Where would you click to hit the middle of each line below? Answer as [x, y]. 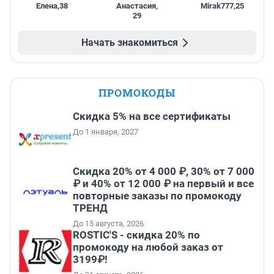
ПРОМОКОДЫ [137, 92]
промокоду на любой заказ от [148, 247]
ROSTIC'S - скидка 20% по [136, 235]
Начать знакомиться [130, 42]
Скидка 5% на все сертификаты [152, 116]
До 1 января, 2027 [106, 131]
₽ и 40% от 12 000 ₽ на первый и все [163, 183]
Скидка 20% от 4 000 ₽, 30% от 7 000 [164, 171]
